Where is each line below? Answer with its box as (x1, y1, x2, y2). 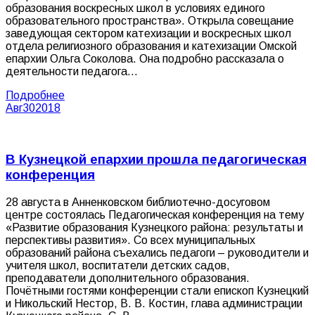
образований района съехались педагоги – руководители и (6, 246, 309, 259)
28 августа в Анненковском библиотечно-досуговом (6, 195, 270, 208)
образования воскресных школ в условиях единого (6, 2, 265, 15)
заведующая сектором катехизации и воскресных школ (6, 27, 291, 40)
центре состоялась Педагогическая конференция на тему (6, 208, 304, 221)
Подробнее (6, 89, 65, 102)
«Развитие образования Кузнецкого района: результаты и (6, 221, 303, 233)
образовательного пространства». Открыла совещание (6, 15, 294, 27)
